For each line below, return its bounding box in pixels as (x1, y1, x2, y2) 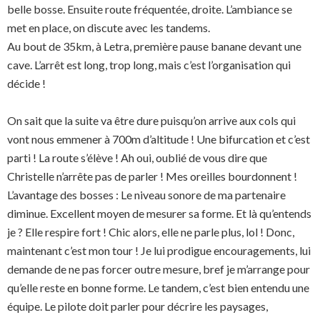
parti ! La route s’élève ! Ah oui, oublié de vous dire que (7, 151, 267, 164)
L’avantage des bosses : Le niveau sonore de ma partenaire (7, 188, 286, 201)
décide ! (7, 76, 46, 90)
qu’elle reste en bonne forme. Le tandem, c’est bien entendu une (7, 281, 309, 294)
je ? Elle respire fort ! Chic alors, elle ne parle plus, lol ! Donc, (7, 225, 294, 239)
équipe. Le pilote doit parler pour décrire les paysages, (7, 299, 268, 313)
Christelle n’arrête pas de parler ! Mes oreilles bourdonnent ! (7, 169, 297, 183)
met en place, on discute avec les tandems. (7, 21, 210, 34)
